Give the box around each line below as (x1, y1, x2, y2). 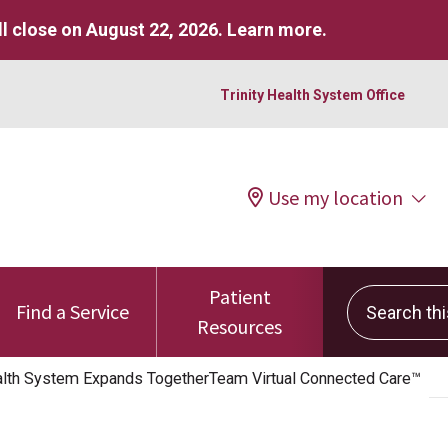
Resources (197, 314, 283, 339)
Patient (208, 284, 271, 309)
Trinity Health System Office (220, 86, 405, 103)
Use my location (268, 184, 403, 210)
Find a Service (16, 299, 130, 324)
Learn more (227, 19, 322, 40)
